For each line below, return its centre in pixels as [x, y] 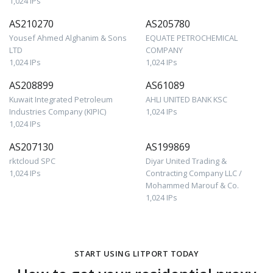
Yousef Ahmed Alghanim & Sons [68, 37]
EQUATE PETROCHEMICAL [192, 37]
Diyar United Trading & [186, 161]
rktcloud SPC [32, 161]
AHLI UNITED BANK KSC [186, 99]
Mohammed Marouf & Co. [192, 185]
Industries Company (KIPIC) [58, 111]
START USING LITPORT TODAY [136, 253]
